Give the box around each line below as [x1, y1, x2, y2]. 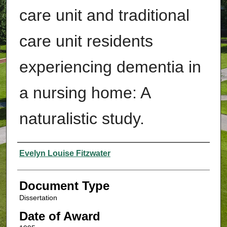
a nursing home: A [19, 84, 150, 102]
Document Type [19, 179, 109, 193]
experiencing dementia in [19, 58, 201, 77]
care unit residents [19, 32, 153, 51]
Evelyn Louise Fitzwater [19, 149, 110, 158]
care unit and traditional [19, 6, 190, 25]
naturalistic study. [19, 109, 144, 128]
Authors [17, 145, 59, 160]
